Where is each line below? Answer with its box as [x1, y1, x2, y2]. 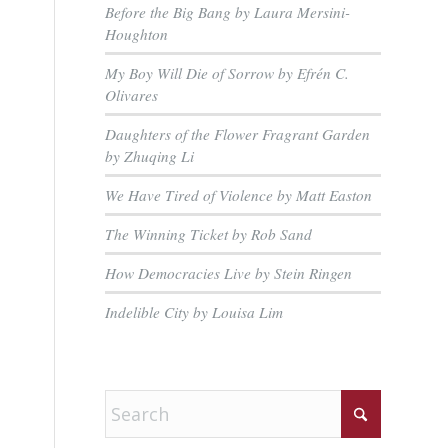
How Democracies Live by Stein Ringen [105, 263, 353, 283]
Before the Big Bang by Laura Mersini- [105, 2, 351, 22]
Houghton [105, 24, 169, 44]
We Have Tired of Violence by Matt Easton [105, 185, 373, 205]
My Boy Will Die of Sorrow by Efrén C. [105, 63, 350, 83]
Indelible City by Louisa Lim [105, 302, 284, 322]
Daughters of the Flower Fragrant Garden [105, 124, 371, 144]
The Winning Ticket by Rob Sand [105, 224, 313, 244]
